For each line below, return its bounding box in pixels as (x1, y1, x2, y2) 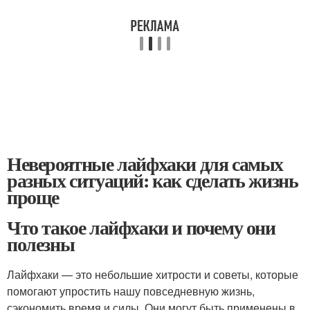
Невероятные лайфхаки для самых (7, 149, 283, 178)
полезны (7, 230, 75, 258)
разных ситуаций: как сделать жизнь (7, 166, 298, 194)
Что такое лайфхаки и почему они (7, 213, 275, 241)
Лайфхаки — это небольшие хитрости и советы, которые (7, 266, 298, 282)
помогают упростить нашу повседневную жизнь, (7, 283, 255, 299)
